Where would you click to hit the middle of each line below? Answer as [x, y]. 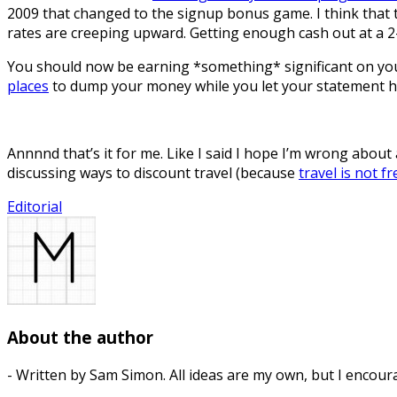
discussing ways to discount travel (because [153, 173]
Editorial [35, 207]
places [28, 86]
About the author [80, 338]
